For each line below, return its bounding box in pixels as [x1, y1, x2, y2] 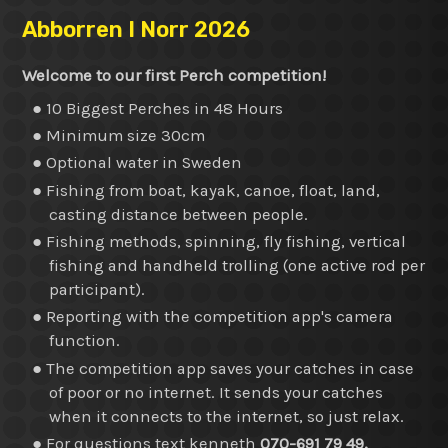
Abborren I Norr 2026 [22, 16, 250, 44]
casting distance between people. [48, 204, 308, 224]
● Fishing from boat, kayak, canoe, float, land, [32, 180, 381, 200]
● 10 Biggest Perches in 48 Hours [32, 98, 284, 118]
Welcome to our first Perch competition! [22, 66, 326, 86]
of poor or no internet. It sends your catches [48, 382, 383, 402]
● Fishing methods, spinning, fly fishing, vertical [32, 232, 407, 252]
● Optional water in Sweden [32, 153, 243, 173]
